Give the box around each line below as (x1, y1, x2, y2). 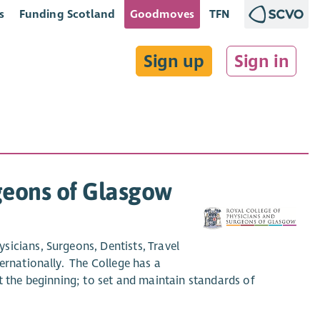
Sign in (234, 50, 289, 72)
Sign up (144, 50, 204, 72)
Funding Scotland (19, 7, 116, 21)
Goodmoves (129, 7, 195, 21)
